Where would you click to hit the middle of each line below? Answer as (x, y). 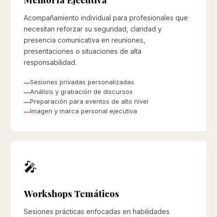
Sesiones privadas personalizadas (82, 82)
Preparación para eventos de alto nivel (89, 101)
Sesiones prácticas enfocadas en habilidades (97, 211)
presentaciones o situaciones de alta (83, 51)
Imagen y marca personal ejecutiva (84, 111)
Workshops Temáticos (71, 193)
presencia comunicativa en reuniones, (85, 40)
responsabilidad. (50, 62)
